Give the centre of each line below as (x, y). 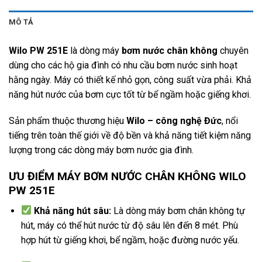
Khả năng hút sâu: (73, 211)
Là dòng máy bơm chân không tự (178, 211)
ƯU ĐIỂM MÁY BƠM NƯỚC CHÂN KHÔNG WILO (127, 177)
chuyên (234, 50)
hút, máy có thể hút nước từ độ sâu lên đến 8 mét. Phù (129, 225)
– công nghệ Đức (183, 121)
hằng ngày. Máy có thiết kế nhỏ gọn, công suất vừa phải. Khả (130, 80)
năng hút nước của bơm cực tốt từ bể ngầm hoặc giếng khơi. (130, 94)
